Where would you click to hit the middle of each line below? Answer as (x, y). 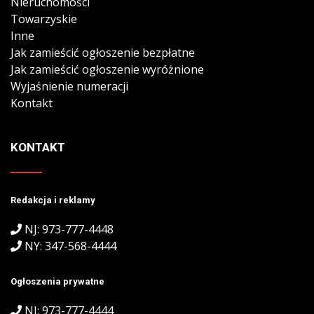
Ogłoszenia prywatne (57, 282)
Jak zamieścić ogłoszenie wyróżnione (107, 70)
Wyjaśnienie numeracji (69, 87)
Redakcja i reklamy (53, 200)
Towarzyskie (44, 19)
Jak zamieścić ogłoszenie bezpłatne (103, 53)
